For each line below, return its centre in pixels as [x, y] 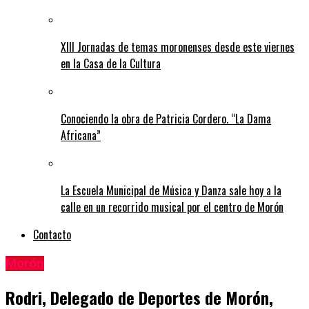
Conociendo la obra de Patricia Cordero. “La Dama [166, 119]
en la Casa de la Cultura [111, 64]
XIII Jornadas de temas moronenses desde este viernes [178, 47]
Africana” [81, 136]
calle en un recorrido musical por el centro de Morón [172, 207]
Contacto [52, 235]
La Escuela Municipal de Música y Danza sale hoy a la [171, 191]
